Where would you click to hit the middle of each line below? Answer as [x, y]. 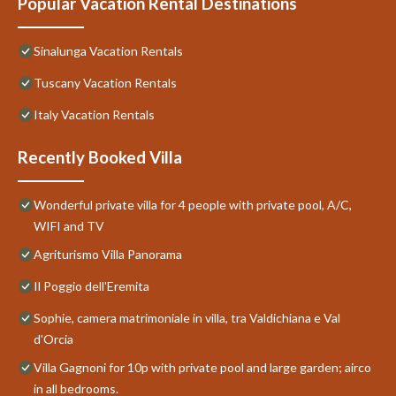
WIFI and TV [69, 225]
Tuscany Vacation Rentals [105, 82]
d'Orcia [53, 339]
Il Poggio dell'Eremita [91, 286]
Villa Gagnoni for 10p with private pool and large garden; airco [202, 367]
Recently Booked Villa [100, 157]
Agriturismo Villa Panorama [108, 254]
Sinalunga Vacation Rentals [108, 50]
